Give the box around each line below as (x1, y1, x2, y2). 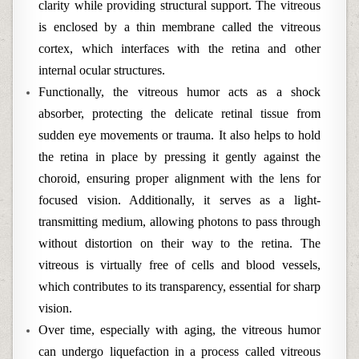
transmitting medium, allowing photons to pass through (38, 215, 321, 228)
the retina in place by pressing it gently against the (38, 150, 321, 163)
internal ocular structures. (38, 63, 166, 77)
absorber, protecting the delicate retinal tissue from (38, 107, 321, 120)
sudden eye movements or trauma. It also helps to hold (38, 128, 321, 142)
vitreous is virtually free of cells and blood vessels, (38, 258, 321, 272)
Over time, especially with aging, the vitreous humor (38, 323, 321, 337)
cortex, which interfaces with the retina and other (38, 42, 321, 55)
